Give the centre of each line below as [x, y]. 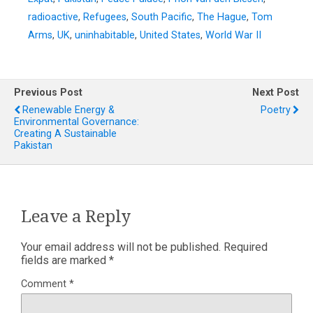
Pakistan [33, 146]
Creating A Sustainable [65, 134]
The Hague [222, 17]
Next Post [276, 93]
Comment [45, 284]
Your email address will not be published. [121, 247]
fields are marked [65, 261]
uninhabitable [105, 36]
